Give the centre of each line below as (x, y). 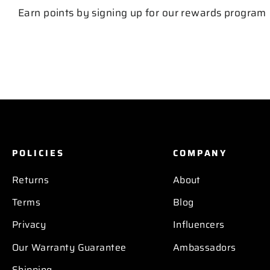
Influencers (199, 225)
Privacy (29, 225)
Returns (30, 180)
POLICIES (38, 152)
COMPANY (200, 152)
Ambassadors (204, 247)
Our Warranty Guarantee (69, 247)
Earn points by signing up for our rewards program (142, 12)
